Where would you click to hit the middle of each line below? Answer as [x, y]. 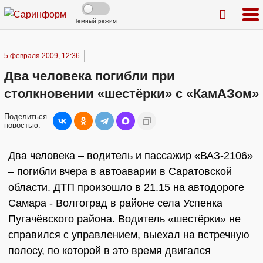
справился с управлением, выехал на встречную [129, 235]
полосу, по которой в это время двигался [109, 251]
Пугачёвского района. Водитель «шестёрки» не [124, 219]
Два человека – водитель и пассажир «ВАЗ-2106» [131, 156]
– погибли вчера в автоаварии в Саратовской [120, 171]
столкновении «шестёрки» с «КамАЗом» [131, 94]
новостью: [22, 125]
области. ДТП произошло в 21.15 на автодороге [126, 187]
